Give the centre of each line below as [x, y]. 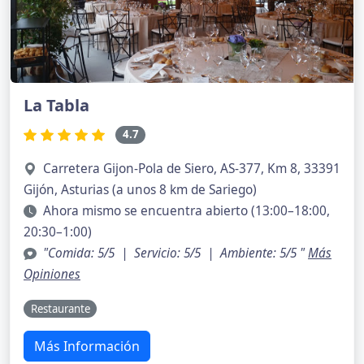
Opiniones [52, 274]
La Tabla [56, 106]
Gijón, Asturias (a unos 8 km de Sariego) [140, 189]
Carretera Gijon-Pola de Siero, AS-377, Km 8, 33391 [192, 168]
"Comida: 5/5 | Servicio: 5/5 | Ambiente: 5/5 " [175, 253]
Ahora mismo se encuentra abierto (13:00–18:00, [186, 210]
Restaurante [60, 308]
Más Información [87, 347]
